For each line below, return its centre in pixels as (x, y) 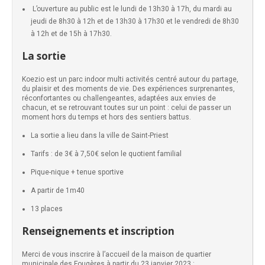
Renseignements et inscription (98, 231)
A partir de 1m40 (58, 190)
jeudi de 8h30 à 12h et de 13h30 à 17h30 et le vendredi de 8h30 (135, 21)
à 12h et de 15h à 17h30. (71, 34)
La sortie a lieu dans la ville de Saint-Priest (100, 135)
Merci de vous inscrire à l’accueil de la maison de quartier (117, 254)
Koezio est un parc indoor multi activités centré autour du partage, (130, 79)
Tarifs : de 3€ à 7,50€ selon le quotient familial (106, 154)
